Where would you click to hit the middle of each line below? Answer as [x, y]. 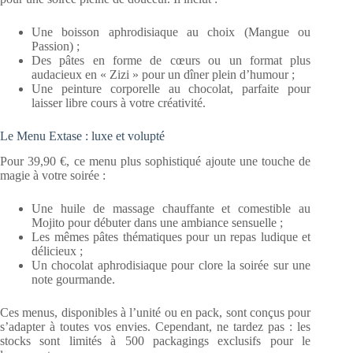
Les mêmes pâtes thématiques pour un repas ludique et [171, 237]
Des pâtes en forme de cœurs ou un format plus [171, 60]
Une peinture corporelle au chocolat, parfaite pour [171, 88]
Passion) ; [56, 46]
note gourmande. [73, 280]
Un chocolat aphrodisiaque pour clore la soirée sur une [171, 266]
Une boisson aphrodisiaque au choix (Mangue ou [171, 32]
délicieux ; [57, 251]
